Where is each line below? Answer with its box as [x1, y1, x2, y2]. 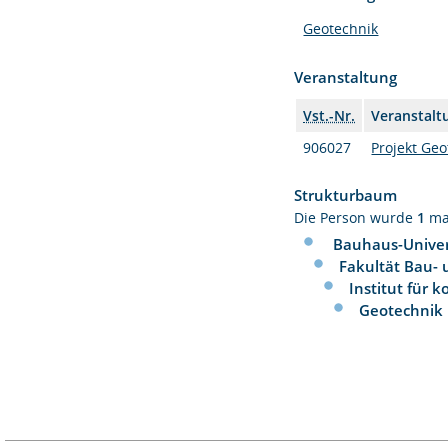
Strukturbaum [294, 184, 398, 205]
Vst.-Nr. [303, 105, 356, 125]
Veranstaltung [294, 66, 398, 87]
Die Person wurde [294, 207, 418, 227]
